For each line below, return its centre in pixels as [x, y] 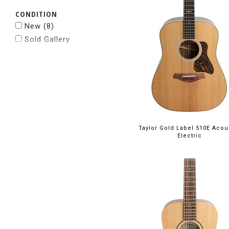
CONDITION [36, 14]
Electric [189, 135]
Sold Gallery [46, 39]
